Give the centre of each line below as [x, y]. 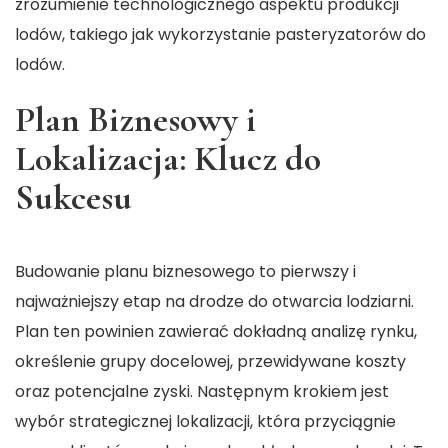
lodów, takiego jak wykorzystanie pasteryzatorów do [220, 35]
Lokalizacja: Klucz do [168, 159]
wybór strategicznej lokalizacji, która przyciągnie [205, 422]
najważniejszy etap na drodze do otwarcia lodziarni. [214, 302]
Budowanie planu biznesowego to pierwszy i [185, 272]
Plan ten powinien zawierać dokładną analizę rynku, [216, 332]
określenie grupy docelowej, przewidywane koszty [210, 362]
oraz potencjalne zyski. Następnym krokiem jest [202, 392]
